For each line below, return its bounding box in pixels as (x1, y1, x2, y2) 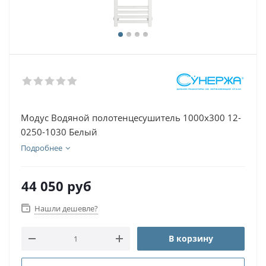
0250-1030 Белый (21, 126, 97, 138)
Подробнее (21, 142, 62, 153)
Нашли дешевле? (34, 203, 98, 214)
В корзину (169, 233, 213, 244)
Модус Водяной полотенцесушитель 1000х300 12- (21, 112, 241, 123)
